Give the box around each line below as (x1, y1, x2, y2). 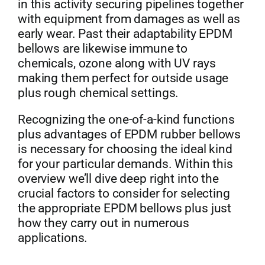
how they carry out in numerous (17, 216, 190, 231)
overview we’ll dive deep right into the (17, 172, 219, 186)
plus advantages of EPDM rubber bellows (17, 127, 241, 142)
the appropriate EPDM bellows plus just (17, 201, 232, 216)
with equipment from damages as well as (17, 12, 241, 27)
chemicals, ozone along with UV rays (17, 56, 216, 71)
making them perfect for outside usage (17, 71, 229, 86)
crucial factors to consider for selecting (17, 186, 230, 201)
